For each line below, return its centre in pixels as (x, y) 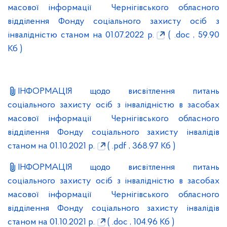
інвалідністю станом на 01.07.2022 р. (81, 35)
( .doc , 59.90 (192, 35)
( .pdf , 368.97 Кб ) (140, 146)
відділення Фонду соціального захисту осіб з (113, 22)
